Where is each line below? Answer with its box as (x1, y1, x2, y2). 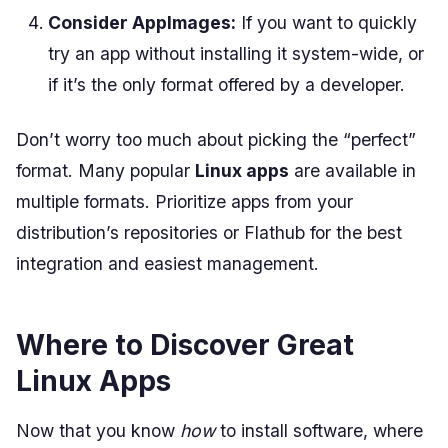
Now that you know (16, 419, 180, 441)
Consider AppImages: (48, 11, 236, 33)
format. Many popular (16, 159, 195, 181)
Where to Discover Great (16, 327, 354, 362)
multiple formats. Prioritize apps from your (16, 190, 353, 212)
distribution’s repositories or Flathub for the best (16, 221, 402, 243)
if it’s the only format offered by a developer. (48, 73, 405, 95)
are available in (289, 159, 416, 181)
